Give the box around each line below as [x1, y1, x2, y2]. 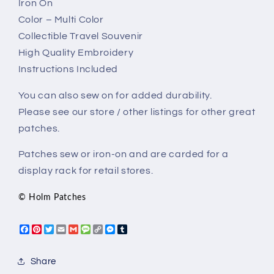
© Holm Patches [18, 193, 86, 202]
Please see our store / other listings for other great [18, 106, 256, 117]
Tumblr [127, 224, 160, 235]
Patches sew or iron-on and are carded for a [18, 149, 229, 160]
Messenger [114, 224, 168, 235]
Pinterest [41, 224, 84, 235]
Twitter [53, 224, 86, 235]
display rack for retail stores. [18, 166, 154, 176]
